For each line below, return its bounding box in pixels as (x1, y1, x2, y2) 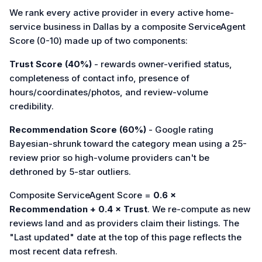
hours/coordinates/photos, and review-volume (9, 86, 208, 98)
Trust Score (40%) (9, 58, 92, 70)
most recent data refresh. (9, 245, 118, 257)
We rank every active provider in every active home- (9, 6, 234, 18)
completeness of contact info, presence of (9, 72, 189, 84)
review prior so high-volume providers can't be (9, 151, 209, 163)
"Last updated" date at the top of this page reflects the (9, 231, 242, 243)
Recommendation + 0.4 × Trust (9, 203, 147, 215)
